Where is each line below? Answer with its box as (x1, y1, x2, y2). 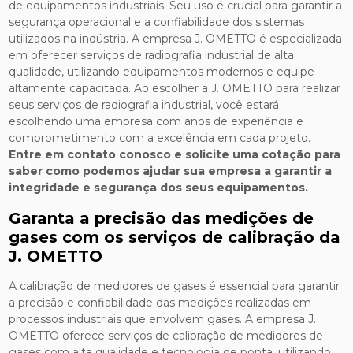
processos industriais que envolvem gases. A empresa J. (9, 312, 317, 327)
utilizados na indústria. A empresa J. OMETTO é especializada (9, 32, 343, 46)
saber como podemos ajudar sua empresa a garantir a (9, 164, 333, 179)
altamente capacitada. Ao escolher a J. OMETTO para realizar (9, 81, 341, 96)
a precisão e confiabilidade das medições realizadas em (9, 295, 312, 310)
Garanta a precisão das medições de (9, 209, 314, 229)
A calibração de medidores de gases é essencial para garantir (9, 279, 340, 294)
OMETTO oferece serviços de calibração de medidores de (9, 329, 324, 344)
